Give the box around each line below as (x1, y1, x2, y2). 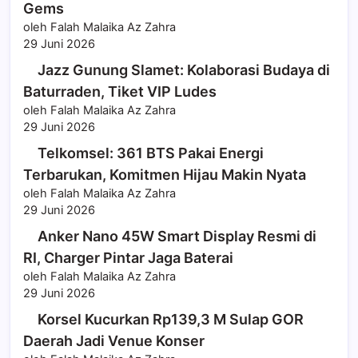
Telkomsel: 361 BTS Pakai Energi (38, 145, 264, 162)
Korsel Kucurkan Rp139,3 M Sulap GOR (38, 311, 304, 328)
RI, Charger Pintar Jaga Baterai (23, 249, 233, 267)
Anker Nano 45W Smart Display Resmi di (38, 228, 316, 245)
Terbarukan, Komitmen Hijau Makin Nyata (23, 166, 306, 184)
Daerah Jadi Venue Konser (23, 332, 205, 350)
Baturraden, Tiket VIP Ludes (23, 83, 217, 101)
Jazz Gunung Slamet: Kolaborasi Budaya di (38, 62, 330, 79)
